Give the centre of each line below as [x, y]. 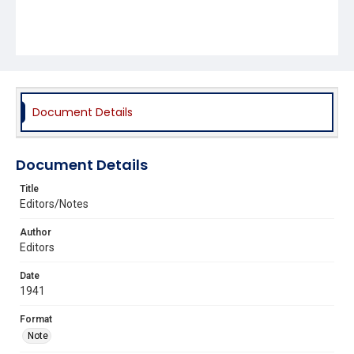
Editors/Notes [54, 203]
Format [36, 319]
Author [36, 232]
